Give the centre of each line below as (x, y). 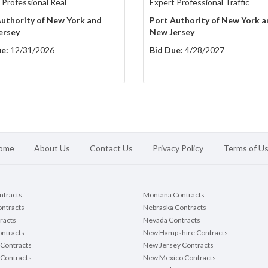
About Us (52, 148)
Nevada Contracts (172, 220)
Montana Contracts (174, 195)
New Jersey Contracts (178, 245)
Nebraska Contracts (175, 208)
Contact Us (111, 148)
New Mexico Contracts (179, 258)
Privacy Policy (178, 148)
